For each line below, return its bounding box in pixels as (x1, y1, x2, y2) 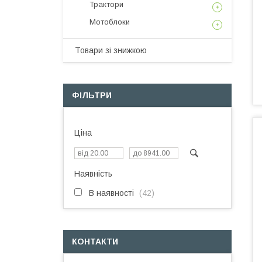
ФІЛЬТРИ (72, 91, 112, 100)
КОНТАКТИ (72, 237, 118, 246)
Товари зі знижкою (75, 46, 147, 55)
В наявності (89, 188, 134, 198)
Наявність (74, 169, 112, 178)
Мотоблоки (89, 18, 130, 26)
